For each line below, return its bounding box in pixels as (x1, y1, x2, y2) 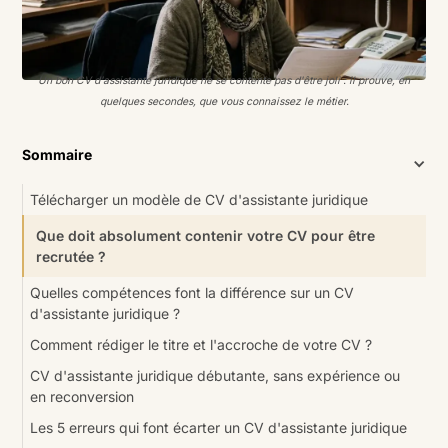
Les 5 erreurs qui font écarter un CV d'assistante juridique (30, 418, 408, 436)
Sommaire (22, 145, 93, 163)
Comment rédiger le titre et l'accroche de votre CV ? (30, 335, 373, 353)
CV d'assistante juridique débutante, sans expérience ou (30, 366, 401, 384)
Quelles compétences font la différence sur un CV (30, 283, 355, 301)
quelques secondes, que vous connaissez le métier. (99, 94, 349, 107)
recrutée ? (36, 247, 107, 265)
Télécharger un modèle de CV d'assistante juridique (30, 190, 369, 208)
